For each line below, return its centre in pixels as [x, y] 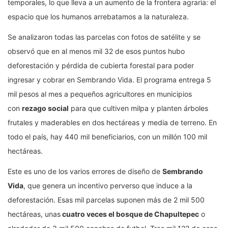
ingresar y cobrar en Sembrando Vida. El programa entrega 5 [109, 79]
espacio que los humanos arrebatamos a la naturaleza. [98, 16]
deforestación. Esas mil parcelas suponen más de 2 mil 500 [106, 199]
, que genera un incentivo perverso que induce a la [108, 185]
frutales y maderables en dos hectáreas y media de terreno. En [112, 122]
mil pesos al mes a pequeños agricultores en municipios [100, 94]
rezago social [45, 108]
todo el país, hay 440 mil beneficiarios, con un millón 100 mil [107, 136]
